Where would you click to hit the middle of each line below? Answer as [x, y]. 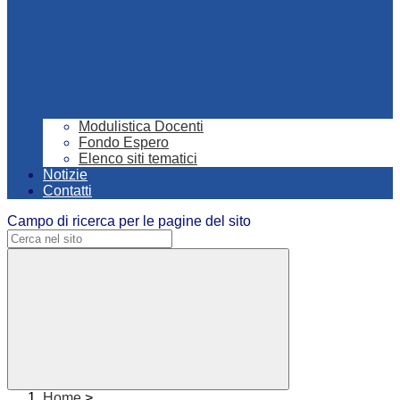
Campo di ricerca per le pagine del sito [129, 221]
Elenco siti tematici [138, 159]
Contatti [67, 191]
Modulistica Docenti [141, 127]
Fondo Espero [124, 143]
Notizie [65, 175]
